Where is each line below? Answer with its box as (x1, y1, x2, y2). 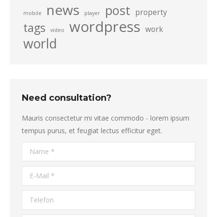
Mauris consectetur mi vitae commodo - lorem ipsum (22, 113, 189, 123)
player (84, 10, 100, 16)
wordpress (69, 17, 140, 36)
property (135, 7, 167, 17)
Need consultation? (22, 93, 111, 103)
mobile (23, 10, 42, 16)
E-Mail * (22, 168, 47, 177)
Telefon (22, 192, 46, 201)
